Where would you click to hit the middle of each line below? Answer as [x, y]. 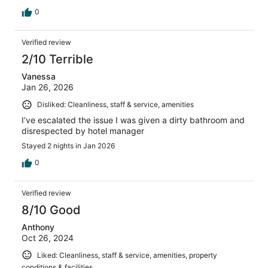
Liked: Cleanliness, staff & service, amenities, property [127, 255]
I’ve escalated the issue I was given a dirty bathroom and [133, 120]
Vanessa [39, 77]
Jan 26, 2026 [48, 87]
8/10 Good [51, 210]
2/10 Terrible [57, 60]
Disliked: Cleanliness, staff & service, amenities [115, 105]
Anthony [38, 227]
